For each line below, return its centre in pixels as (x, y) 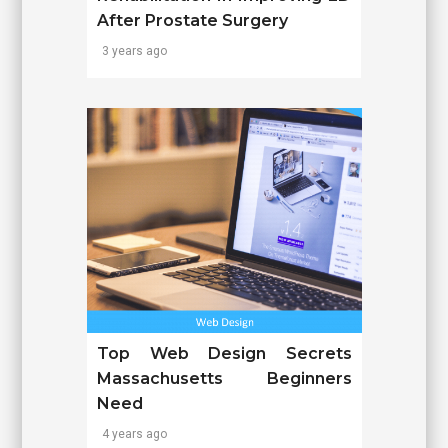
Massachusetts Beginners (224, 379)
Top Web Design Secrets (224, 354)
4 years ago (135, 434)
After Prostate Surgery (193, 21)
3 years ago (135, 51)
